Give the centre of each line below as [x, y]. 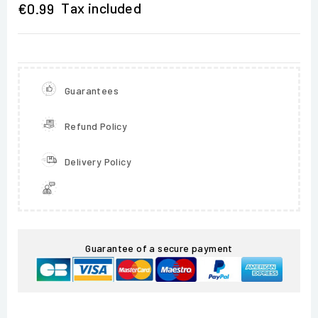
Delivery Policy [98, 161]
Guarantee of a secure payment [159, 248]
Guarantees [92, 90]
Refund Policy [96, 126]
